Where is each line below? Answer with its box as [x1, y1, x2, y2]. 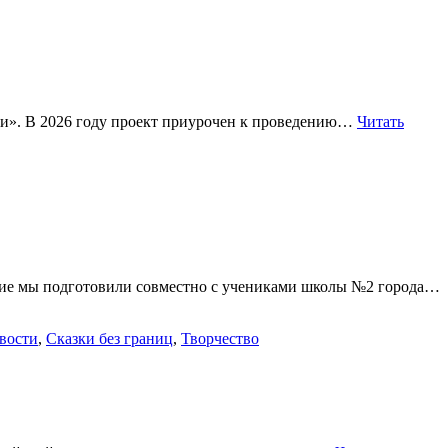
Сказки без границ [46, 330, 173, 348]
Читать [357, 112, 404, 130]
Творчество [181, 330, 259, 348]
